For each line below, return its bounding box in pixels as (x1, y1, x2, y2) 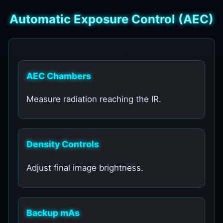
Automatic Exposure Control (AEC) (9, 12, 214, 27)
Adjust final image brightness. (26, 162, 144, 173)
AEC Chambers (26, 70, 92, 81)
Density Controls (26, 139, 100, 150)
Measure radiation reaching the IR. (26, 94, 162, 105)
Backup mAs (26, 208, 80, 219)
